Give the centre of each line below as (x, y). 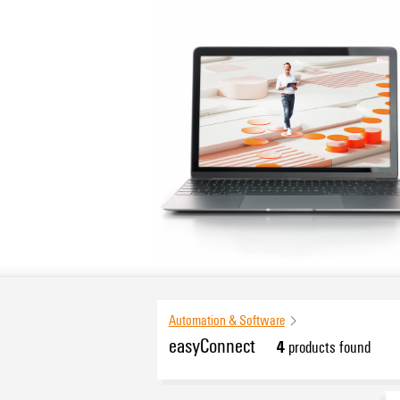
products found (327, 347)
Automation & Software (226, 319)
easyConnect (212, 345)
